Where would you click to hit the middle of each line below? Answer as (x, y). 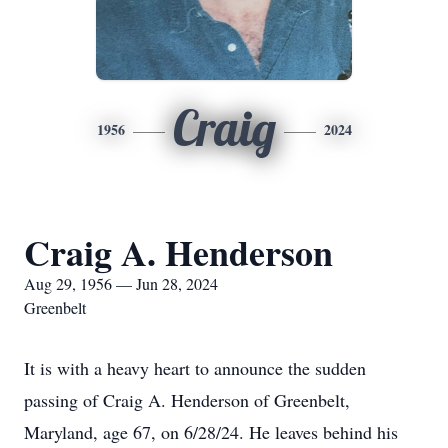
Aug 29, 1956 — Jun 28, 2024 (121, 283)
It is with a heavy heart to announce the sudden (195, 368)
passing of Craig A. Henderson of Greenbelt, (187, 400)
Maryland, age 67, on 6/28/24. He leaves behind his (211, 432)
